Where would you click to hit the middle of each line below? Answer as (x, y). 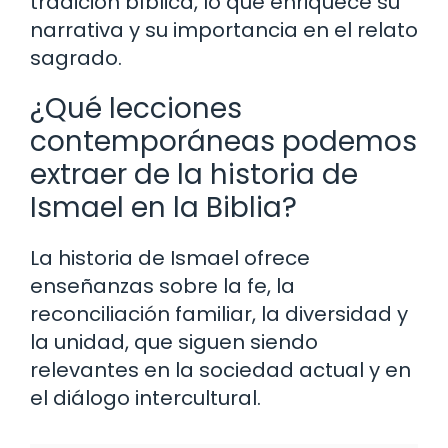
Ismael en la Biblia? (163, 208)
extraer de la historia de (194, 175)
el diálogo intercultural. (145, 398)
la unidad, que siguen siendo (174, 342)
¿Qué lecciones (136, 109)
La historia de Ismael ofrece (170, 258)
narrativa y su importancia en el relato (224, 30)
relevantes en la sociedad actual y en (220, 370)
